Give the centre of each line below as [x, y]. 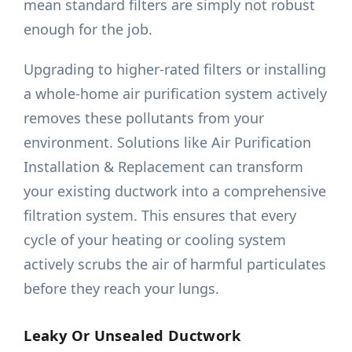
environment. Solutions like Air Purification [168, 143]
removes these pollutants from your [144, 118]
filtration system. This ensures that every [160, 216]
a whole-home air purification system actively [176, 94]
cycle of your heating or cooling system [155, 240]
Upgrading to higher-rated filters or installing [175, 70]
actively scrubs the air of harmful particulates [175, 264]
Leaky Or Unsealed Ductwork [132, 335]
